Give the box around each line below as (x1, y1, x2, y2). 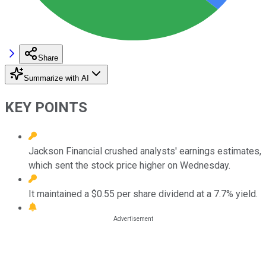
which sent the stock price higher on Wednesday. (28, 159, 230, 171)
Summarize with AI (24, 73, 89, 83)
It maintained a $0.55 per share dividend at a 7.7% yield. (28, 188, 258, 199)
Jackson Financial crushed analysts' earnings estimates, (28, 145, 261, 157)
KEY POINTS (5, 99, 87, 116)
